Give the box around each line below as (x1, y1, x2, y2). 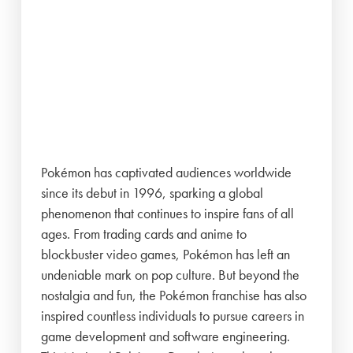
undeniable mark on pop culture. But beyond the (41, 265, 300, 284)
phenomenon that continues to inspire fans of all (41, 203, 295, 222)
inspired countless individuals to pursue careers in (41, 306, 305, 325)
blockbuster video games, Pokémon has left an (41, 244, 291, 263)
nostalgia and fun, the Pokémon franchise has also (41, 285, 307, 304)
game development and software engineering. (41, 326, 291, 345)
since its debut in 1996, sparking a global (41, 183, 264, 202)
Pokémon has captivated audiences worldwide (41, 162, 292, 181)
